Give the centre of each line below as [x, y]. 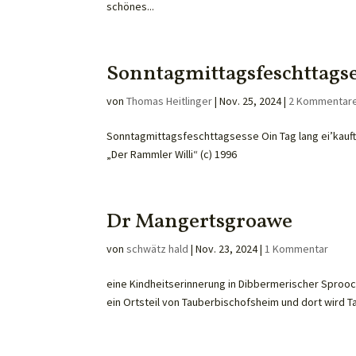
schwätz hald [158, 249]
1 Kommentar [297, 249]
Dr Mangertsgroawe [200, 222]
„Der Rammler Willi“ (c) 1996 [172, 154]
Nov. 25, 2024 [251, 101]
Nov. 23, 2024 [227, 249]
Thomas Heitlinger [170, 101]
